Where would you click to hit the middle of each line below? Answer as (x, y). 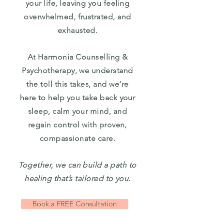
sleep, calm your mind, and (77, 111)
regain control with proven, (77, 125)
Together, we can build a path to (77, 165)
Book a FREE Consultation (75, 204)
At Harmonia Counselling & (77, 57)
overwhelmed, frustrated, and (77, 17)
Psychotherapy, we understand (77, 70)
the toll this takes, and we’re (77, 84)
